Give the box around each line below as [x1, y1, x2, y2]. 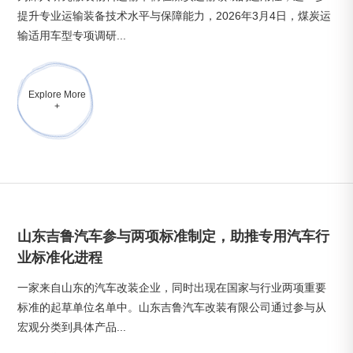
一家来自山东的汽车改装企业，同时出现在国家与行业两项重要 [17, 281, 327, 294]
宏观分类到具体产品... [17, 321, 127, 333]
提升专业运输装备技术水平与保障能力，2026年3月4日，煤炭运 [17, 9, 332, 22]
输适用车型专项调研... [17, 29, 127, 42]
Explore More [28, 89, 86, 100]
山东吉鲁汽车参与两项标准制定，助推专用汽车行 [17, 229, 330, 244]
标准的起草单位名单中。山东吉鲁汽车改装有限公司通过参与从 [17, 301, 327, 314]
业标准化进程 [17, 250, 103, 266]
